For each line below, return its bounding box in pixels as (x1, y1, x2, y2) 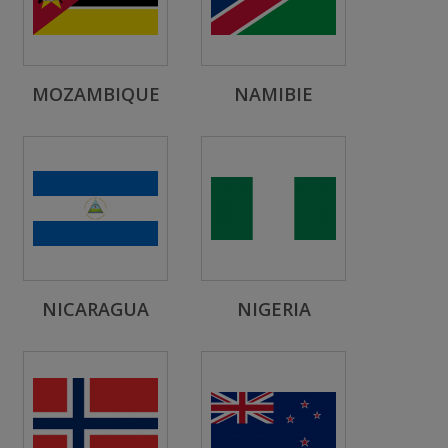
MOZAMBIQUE (31, 82, 160, 106)
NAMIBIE (234, 82, 313, 106)
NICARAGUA (42, 297, 149, 321)
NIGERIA (236, 297, 311, 321)
